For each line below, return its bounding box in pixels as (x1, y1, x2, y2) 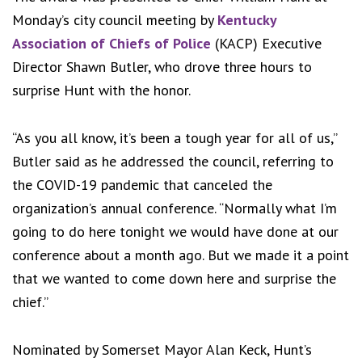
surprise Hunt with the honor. (12, 81, 191, 100)
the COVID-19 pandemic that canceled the (12, 175, 272, 195)
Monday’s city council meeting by (12, 11, 217, 30)
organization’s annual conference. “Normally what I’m (12, 199, 337, 218)
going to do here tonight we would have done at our (12, 222, 339, 242)
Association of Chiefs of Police (12, 34, 211, 53)
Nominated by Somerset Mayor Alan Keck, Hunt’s (12, 340, 312, 360)
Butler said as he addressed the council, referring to (12, 152, 334, 171)
